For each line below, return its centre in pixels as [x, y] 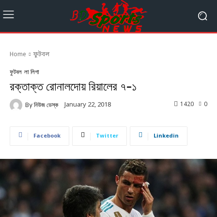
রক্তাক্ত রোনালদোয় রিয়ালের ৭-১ [73, 86]
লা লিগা [32, 72]
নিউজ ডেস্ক [46, 105]
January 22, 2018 [88, 105]
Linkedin [166, 136]
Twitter [107, 136]
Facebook [47, 136]
